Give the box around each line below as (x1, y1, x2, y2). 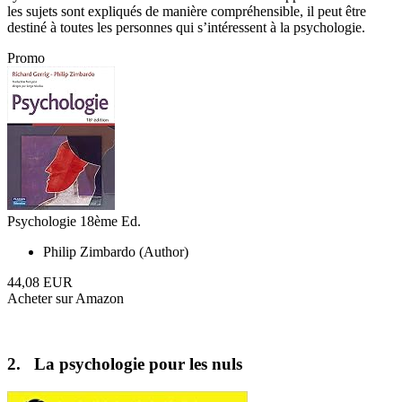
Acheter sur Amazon (7, 291, 124, 307)
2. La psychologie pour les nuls (7, 354, 242, 374)
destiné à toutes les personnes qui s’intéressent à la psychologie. (7, 20, 365, 36)
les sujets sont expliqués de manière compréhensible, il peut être (7, 4, 366, 20)
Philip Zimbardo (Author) (43, 244, 188, 260)
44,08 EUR (7, 275, 73, 291)
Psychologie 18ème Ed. (7, 214, 141, 230)
